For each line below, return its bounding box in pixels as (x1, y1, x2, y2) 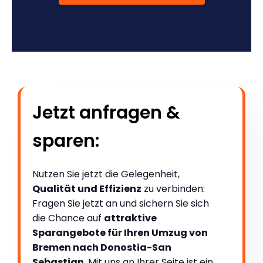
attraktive (104, 211, 157, 225)
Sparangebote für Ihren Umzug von (32, 225, 208, 240)
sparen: (32, 128, 99, 153)
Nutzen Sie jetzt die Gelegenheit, (32, 167, 180, 181)
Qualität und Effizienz (32, 181, 141, 195)
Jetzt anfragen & (32, 100, 180, 125)
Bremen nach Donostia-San (32, 240, 171, 254)
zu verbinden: (141, 181, 205, 195)
